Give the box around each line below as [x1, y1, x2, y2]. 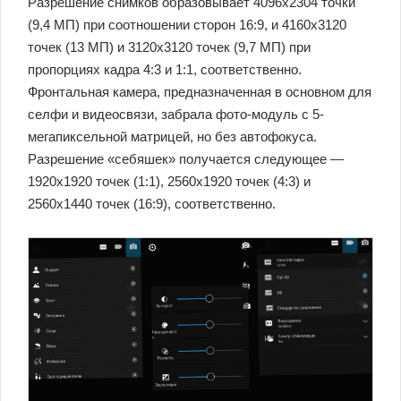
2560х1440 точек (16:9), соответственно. [28, 195, 276, 211]
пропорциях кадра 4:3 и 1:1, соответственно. [28, 61, 302, 77]
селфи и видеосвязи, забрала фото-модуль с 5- [28, 106, 324, 122]
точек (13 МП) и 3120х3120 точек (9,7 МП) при [28, 38, 311, 55]
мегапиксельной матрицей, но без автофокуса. [28, 128, 317, 144]
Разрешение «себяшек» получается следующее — [28, 150, 344, 166]
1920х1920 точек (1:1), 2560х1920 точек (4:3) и [28, 173, 311, 189]
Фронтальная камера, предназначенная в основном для [28, 83, 371, 99]
